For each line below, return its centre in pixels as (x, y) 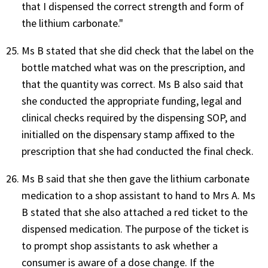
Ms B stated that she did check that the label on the (138, 50)
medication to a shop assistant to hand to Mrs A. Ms (138, 195)
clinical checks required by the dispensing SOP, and (134, 117)
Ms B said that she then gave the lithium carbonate (135, 178)
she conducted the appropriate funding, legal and (132, 100)
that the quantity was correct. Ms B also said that (133, 84)
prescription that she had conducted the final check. (139, 151)
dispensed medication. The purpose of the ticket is (135, 229)
